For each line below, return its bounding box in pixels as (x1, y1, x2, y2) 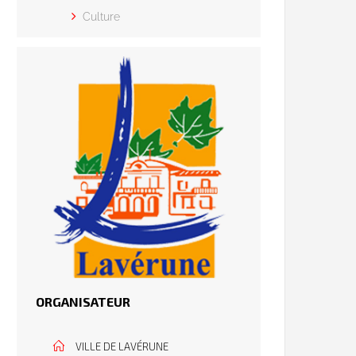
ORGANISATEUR (36, 293, 131, 309)
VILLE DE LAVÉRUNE (75, 339, 169, 353)
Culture (83, 10, 121, 23)
